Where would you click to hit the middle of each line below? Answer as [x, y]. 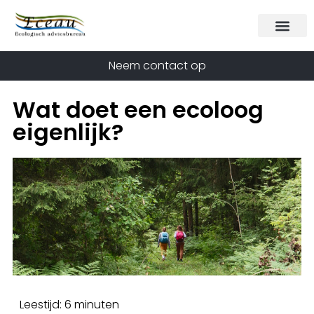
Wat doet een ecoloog [138, 110]
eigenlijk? [68, 132]
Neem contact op [157, 66]
